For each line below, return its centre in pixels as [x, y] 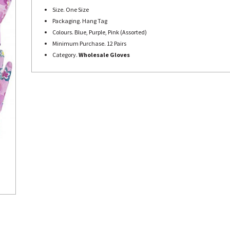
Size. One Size [71, 9]
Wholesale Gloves [104, 55]
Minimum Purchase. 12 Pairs [89, 43]
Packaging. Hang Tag [80, 21]
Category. [65, 55]
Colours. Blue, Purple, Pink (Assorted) [100, 32]
